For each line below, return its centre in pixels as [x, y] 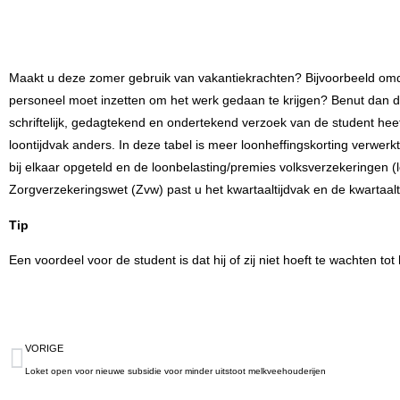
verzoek [264, 123]
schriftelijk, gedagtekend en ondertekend [125, 123]
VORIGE [44, 348]
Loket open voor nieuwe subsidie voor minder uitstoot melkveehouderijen [175, 371]
